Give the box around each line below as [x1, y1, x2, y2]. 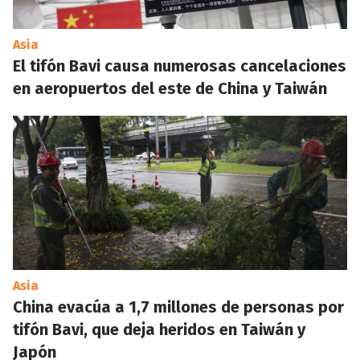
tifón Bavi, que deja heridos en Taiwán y [13, 320, 305, 339]
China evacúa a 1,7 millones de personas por [13, 297, 344, 317]
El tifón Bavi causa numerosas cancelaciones [13, 56, 346, 76]
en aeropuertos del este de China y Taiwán [13, 79, 327, 98]
